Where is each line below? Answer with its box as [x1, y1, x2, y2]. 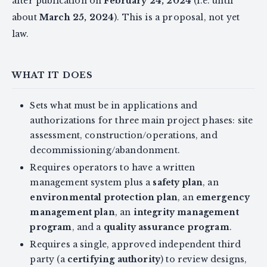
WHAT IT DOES [12, 70, 94, 81]
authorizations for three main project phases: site [30, 114, 253, 126]
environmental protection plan [30, 191, 178, 203]
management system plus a [30, 176, 153, 188]
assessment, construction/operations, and [30, 129, 218, 141]
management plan [30, 206, 115, 218]
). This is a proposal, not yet [114, 11, 240, 23]
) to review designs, [160, 253, 247, 265]
